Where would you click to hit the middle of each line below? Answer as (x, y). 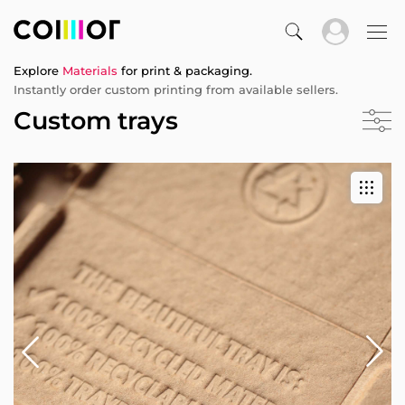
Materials (90, 71)
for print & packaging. (185, 71)
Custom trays (96, 121)
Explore (38, 71)
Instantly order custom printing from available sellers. (176, 89)
